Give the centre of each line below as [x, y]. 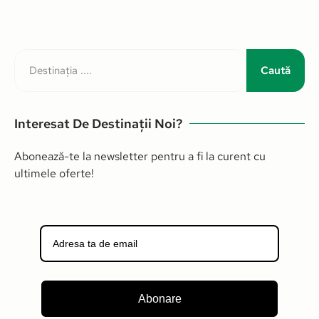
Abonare [159, 299]
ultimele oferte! [54, 173]
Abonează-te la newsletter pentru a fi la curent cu [140, 156]
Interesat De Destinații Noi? [98, 124]
